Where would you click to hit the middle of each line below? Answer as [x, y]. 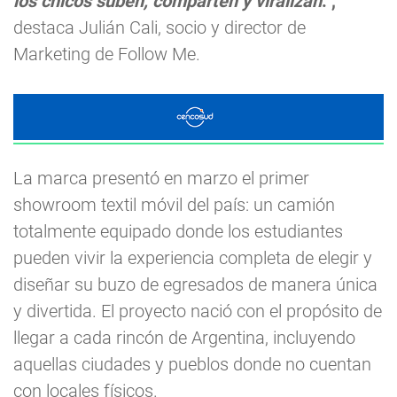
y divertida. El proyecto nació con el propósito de [198, 311]
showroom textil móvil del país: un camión [174, 205]
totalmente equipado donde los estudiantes [178, 232]
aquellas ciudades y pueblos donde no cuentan [192, 365]
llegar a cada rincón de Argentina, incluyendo [184, 338]
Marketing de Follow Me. [107, 54]
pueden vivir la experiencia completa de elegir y [193, 258]
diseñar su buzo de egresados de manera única [195, 285]
